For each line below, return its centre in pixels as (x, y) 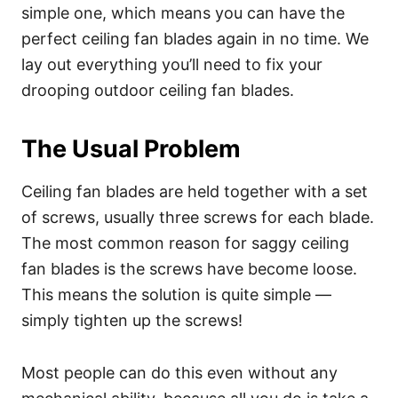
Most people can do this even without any (179, 373)
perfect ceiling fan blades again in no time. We (195, 39)
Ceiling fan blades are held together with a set (195, 191)
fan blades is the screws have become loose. (189, 269)
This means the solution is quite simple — (176, 295)
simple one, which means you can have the (183, 13)
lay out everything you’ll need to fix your (172, 64)
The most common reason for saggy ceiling (185, 243)
